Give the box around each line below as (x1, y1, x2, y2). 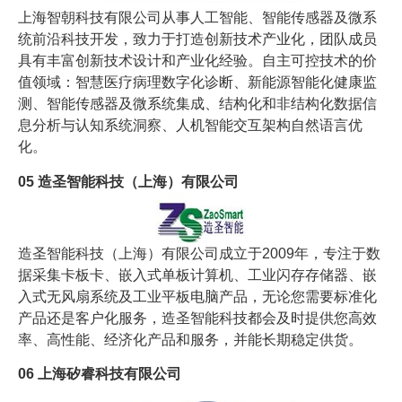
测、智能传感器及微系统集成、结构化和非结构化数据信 (18, 96, 377, 112)
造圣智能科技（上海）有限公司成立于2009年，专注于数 (18, 245, 380, 261)
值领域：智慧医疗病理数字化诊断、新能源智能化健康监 (18, 74, 377, 91)
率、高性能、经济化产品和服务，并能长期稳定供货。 (18, 331, 363, 347)
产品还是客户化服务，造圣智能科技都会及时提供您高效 (18, 310, 377, 326)
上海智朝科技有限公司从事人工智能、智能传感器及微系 (18, 10, 377, 26)
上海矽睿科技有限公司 (38, 366, 181, 381)
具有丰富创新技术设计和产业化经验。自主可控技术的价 (18, 53, 377, 69)
